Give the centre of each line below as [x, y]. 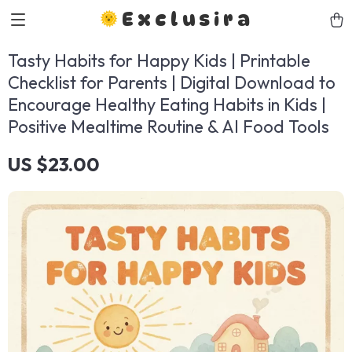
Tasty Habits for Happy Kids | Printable [159, 60]
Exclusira [188, 19]
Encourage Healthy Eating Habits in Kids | [167, 104]
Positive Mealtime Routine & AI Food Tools [169, 126]
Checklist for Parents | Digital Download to [172, 82]
